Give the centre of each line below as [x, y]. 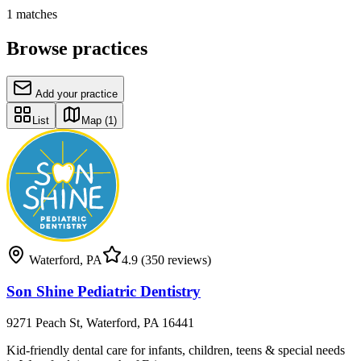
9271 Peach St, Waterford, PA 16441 [100, 322]
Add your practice [77, 94]
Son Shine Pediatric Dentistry [104, 291]
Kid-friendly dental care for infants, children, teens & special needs [176, 350]
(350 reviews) [174, 260]
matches [35, 15]
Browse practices [77, 49]
